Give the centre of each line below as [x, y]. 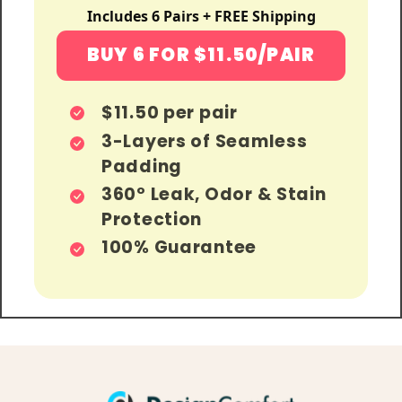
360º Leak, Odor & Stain [214, 194]
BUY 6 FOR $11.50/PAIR [201, 55]
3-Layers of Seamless [205, 141]
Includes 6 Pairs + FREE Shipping [201, 16]
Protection [152, 219]
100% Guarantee [179, 247]
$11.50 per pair [170, 112]
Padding [142, 166]
